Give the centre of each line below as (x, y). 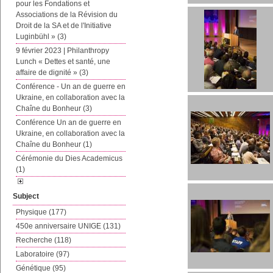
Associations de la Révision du (67, 15)
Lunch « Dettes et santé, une (63, 62)
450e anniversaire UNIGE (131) (68, 226)
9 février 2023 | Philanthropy (62, 51)
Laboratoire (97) (43, 254)
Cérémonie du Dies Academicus (69, 158)
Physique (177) (41, 212)
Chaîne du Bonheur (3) (54, 108)
